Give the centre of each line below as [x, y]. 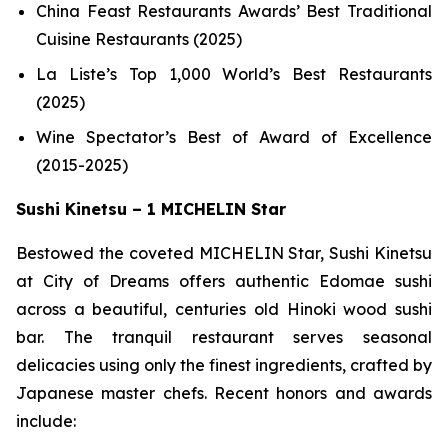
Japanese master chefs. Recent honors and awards [224, 392]
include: [46, 420]
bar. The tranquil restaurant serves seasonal [224, 336]
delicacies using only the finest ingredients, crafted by [224, 364]
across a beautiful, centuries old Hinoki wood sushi [224, 308]
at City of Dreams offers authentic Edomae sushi [224, 280]
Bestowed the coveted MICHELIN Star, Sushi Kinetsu [224, 252]
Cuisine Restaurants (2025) [139, 39]
